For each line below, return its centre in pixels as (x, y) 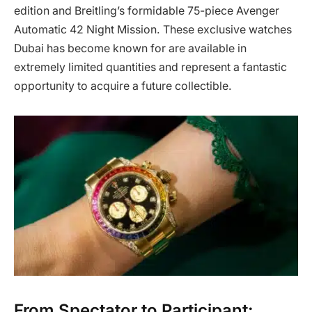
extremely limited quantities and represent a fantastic (150, 67)
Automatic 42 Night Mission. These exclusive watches (153, 29)
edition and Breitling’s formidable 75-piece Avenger (147, 10)
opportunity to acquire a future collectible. (123, 86)
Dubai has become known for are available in (130, 48)
